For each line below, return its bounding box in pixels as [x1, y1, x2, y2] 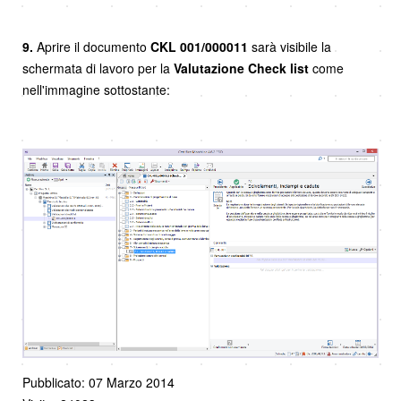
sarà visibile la [252, 37, 331, 55]
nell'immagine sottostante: [22, 80, 170, 98]
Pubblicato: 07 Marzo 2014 [22, 373, 175, 392]
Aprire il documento [33, 37, 150, 55]
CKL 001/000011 [150, 37, 252, 55]
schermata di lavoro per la [22, 58, 174, 77]
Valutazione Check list [174, 58, 309, 77]
